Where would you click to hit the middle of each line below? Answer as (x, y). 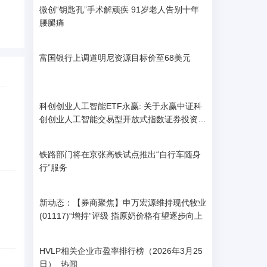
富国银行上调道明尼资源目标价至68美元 (115, 58)
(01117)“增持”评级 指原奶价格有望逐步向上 (121, 216)
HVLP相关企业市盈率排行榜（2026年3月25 (121, 251)
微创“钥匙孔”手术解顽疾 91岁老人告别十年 (85, 10)
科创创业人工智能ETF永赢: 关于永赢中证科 (121, 106)
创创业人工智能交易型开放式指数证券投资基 (123, 119)
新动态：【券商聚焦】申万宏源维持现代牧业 (123, 203)
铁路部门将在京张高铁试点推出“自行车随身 (120, 154)
